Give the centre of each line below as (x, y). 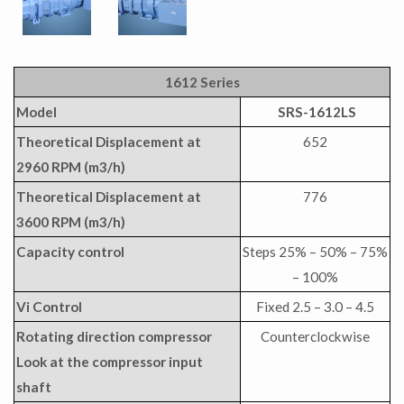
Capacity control (70, 252)
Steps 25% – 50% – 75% (315, 252)
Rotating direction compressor (114, 337)
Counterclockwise (315, 337)
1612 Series (202, 83)
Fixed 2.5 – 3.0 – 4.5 (315, 307)
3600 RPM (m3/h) (71, 222)
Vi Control (49, 307)
